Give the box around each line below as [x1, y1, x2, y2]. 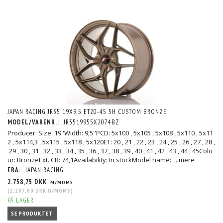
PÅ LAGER [7, 196, 34, 205]
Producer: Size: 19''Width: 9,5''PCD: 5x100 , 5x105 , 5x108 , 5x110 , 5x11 [7, 128, 213, 137]
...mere [174, 155, 195, 164]
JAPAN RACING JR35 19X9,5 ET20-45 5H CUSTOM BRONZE [7, 107, 167, 116]
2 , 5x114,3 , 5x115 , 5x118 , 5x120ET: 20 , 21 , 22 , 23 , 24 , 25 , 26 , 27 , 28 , [7, 137, 215, 146]
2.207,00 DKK [9, 186, 46, 194]
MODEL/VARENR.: [7, 117, 61, 126]
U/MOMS [46, 186, 71, 194]
